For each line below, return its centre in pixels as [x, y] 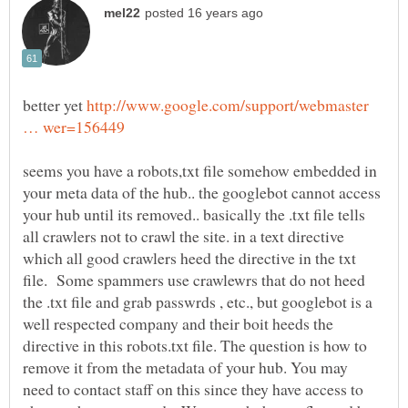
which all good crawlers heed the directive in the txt [189, 258]
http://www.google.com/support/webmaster [228, 105]
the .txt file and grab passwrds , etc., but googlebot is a [198, 302]
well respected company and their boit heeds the [178, 324]
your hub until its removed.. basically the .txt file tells [194, 214]
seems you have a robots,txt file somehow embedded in [200, 171]
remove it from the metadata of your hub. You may [185, 367]
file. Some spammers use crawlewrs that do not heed [194, 280]
